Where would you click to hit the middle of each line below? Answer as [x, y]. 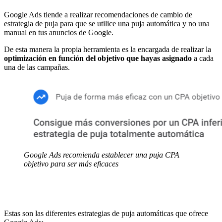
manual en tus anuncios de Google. [59, 32]
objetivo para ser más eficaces [71, 164]
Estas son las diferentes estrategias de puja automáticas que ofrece [106, 213]
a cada [203, 58]
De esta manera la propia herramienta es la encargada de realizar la [108, 49]
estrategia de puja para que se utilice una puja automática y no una [107, 23]
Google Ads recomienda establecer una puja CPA [102, 155]
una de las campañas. [37, 67]
